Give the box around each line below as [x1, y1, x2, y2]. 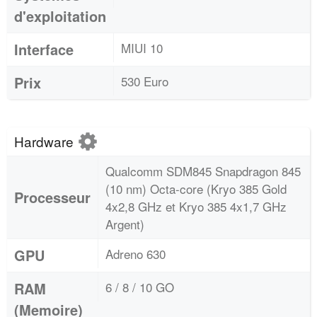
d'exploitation [14, 6, 106, 26]
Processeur [14, 187, 91, 207]
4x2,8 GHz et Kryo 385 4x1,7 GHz [105, 197, 287, 215]
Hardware [14, 132, 77, 151]
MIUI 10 [121, 39, 163, 57]
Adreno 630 [105, 245, 166, 263]
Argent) [105, 215, 144, 233]
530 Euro [121, 72, 168, 90]
